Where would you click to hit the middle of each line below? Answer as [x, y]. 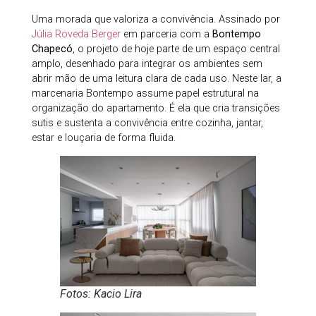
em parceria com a [166, 35]
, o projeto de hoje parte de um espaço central [176, 49]
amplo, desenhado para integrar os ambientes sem [147, 64]
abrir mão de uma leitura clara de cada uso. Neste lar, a [156, 79]
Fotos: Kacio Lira [101, 294]
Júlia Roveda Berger [76, 35]
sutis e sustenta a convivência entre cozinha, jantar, [147, 123]
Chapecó [52, 49]
